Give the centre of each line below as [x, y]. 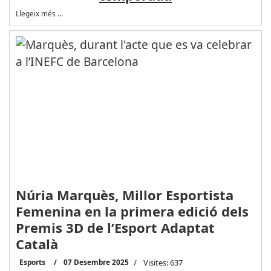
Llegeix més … [39, 14]
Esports [32, 262]
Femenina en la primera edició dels [132, 211]
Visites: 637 [163, 262]
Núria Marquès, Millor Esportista [124, 194]
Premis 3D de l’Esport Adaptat [115, 227]
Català [37, 243]
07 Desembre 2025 [96, 262]
